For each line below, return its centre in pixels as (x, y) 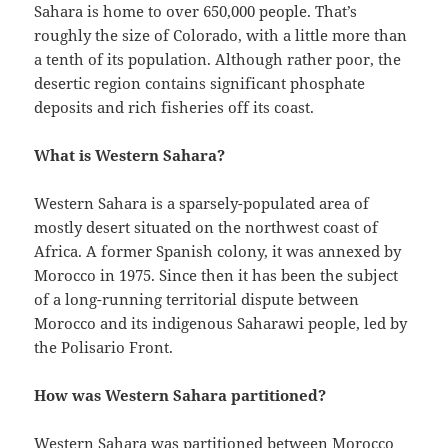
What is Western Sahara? (130, 155)
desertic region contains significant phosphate (200, 83)
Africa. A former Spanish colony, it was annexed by (218, 251)
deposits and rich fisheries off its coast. (174, 107)
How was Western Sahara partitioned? (180, 395)
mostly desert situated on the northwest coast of (206, 227)
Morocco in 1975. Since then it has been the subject (216, 275)
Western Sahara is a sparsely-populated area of (202, 203)
